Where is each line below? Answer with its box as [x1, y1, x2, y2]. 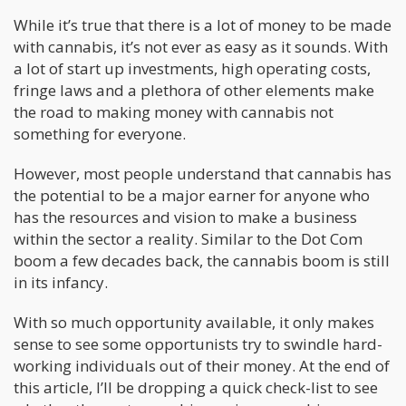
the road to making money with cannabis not [14, 101, 333, 122]
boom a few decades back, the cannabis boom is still [14, 249, 390, 271]
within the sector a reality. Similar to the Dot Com [14, 227, 362, 249]
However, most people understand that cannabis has [14, 162, 391, 184]
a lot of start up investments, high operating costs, [14, 57, 371, 79]
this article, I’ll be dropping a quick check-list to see [14, 376, 378, 398]
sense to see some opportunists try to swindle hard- [14, 333, 382, 354]
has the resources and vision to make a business [14, 206, 357, 227]
